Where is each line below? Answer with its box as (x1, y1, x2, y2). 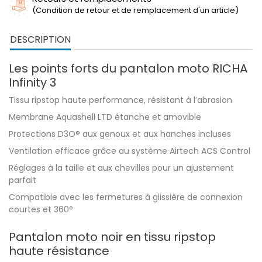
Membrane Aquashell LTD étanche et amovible (9, 111, 201, 123)
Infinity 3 (9, 74, 56, 91)
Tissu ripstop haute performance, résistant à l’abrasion (9, 94, 232, 106)
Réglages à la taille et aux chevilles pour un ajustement (9, 162, 234, 174)
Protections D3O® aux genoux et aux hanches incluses (9, 128, 231, 140)
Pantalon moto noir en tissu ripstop (9, 229, 216, 245)
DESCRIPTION (10, 33, 71, 46)
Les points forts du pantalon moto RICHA (9, 60, 247, 77)
